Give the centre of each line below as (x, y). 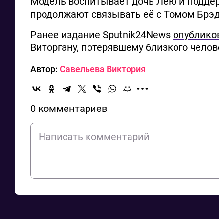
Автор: (45, 69)
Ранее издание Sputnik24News (102, 34)
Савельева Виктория (103, 69)
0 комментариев (69, 108)
